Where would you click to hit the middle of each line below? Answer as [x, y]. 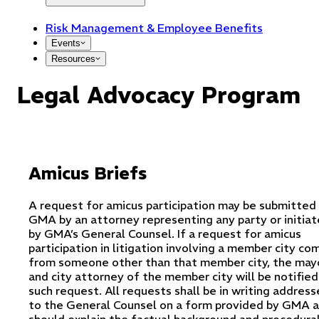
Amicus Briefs [88, 173]
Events [66, 43]
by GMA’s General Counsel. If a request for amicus [165, 233]
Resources [73, 58]
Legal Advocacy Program [159, 96]
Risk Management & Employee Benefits [154, 27]
